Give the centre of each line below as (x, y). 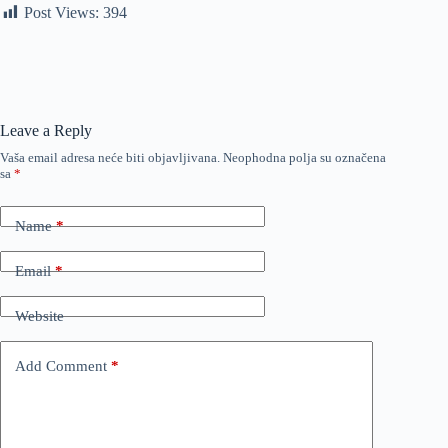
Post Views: (61, 13)
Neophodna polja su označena (304, 158)
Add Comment (61, 365)
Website (39, 315)
